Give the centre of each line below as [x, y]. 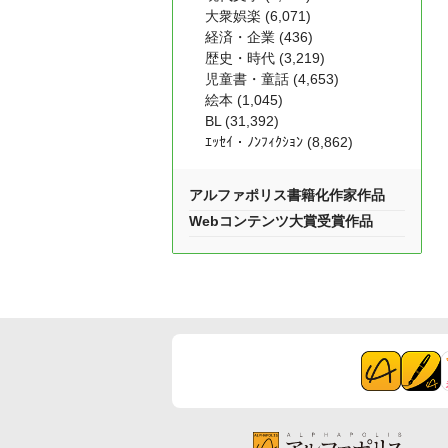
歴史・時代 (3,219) [265, 58]
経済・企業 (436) [259, 37]
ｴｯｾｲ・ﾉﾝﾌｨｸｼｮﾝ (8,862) [279, 142]
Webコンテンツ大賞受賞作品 [281, 221]
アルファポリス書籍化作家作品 [287, 195]
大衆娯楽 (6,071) [258, 16]
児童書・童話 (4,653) [272, 79]
